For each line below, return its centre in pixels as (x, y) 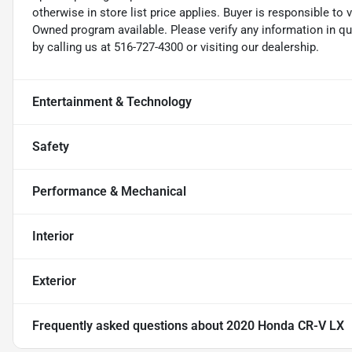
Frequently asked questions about (129, 326)
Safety (51, 147)
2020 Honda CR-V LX (285, 326)
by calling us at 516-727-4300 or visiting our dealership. (176, 48)
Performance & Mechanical (109, 192)
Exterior (54, 281)
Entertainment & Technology (112, 102)
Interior (53, 236)
